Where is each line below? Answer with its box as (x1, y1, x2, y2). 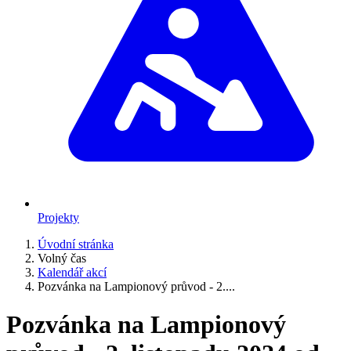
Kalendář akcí (38, 266, 107, 279)
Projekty (38, 211, 79, 224)
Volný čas (38, 251, 86, 265)
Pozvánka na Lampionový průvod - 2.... (38, 280, 235, 293)
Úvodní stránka (38, 237, 114, 251)
